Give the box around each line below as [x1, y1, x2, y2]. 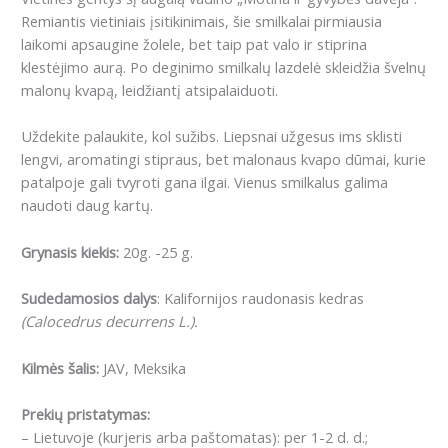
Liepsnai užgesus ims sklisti [223, 126, 402, 147]
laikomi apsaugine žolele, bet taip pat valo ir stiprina [21, 34, 367, 55]
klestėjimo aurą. [21, 57, 130, 78]
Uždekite [21, 126, 80, 147]
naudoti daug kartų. [21, 195, 153, 216]
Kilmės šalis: [21, 357, 103, 378]
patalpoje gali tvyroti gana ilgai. [21, 172, 234, 193]
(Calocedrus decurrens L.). [21, 311, 198, 332]
